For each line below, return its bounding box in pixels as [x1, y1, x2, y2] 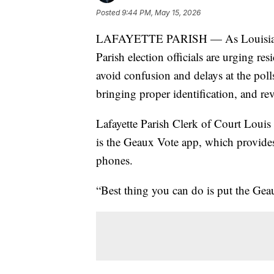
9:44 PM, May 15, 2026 [122, 7, 201, 17]
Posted [96, 7, 122, 17]
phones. [96, 152, 133, 168]
